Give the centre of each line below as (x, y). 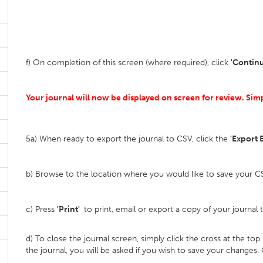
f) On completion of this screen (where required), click (128, 63)
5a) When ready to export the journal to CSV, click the (128, 139)
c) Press (41, 209)
